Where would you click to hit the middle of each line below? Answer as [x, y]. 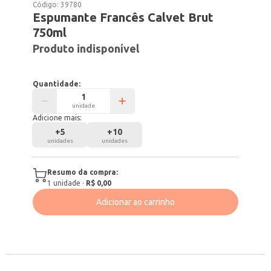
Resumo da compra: [83, 172]
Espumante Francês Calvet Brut [123, 17]
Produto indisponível [86, 48]
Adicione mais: [57, 118]
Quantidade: [57, 84]
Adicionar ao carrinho [135, 202]
